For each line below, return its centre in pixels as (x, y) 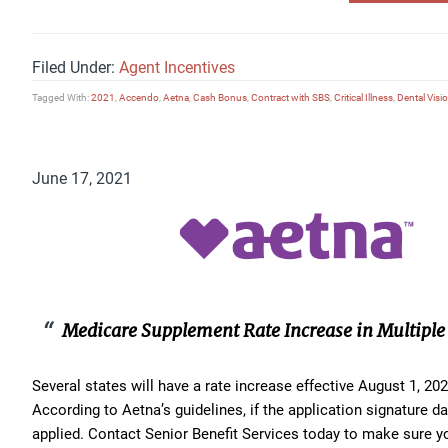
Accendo (139, 96)
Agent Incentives (177, 66)
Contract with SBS (290, 96)
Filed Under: (75, 66)
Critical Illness (363, 96)
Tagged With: (61, 96)
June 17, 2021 (82, 177)
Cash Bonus (220, 96)
